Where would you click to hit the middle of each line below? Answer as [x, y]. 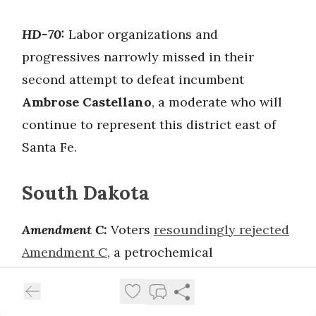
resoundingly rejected [221, 229]
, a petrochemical [160, 252]
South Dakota [86, 192]
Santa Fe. [49, 147]
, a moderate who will [217, 102]
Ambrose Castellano [87, 102]
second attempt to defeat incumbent [133, 79]
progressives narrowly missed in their [138, 56]
